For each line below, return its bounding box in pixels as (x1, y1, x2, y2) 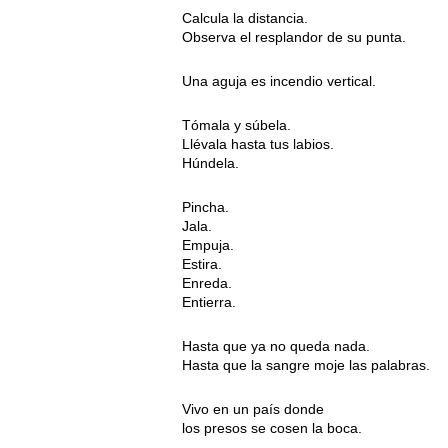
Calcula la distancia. (182, 10, 308, 27)
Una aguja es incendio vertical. (182, 73, 376, 90)
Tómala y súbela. (182, 117, 291, 134)
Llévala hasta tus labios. (182, 136, 334, 153)
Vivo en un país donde (182, 401, 324, 418)
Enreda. (182, 275, 232, 292)
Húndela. (182, 155, 239, 172)
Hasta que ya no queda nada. (182, 338, 370, 355)
